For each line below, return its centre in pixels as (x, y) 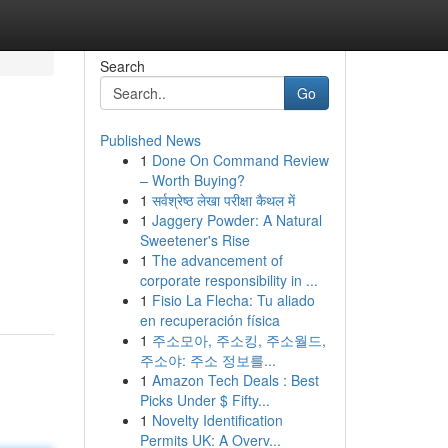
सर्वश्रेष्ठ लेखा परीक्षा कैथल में (223, 200)
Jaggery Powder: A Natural (236, 220)
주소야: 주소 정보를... (207, 360)
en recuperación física (209, 320)
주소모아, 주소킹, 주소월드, (238, 340)
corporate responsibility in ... (228, 280)
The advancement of (217, 260)
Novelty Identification (217, 420)
